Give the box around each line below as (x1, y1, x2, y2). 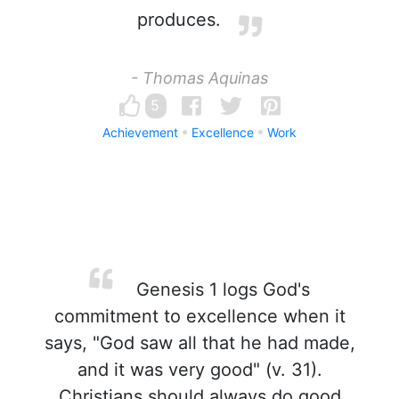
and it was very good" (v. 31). (77, 359, 322, 380)
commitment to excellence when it (53, 305, 346, 327)
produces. (137, 9, 221, 30)
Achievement (102, 125, 178, 140)
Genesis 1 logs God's (130, 279, 310, 300)
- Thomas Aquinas (131, 69, 268, 87)
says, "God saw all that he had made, (44, 332, 355, 354)
